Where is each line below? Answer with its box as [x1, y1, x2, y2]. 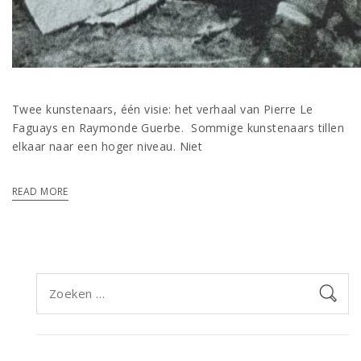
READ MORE [12, 184, 68, 198]
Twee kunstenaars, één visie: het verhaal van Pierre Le [12, 101, 313, 117]
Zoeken [35, 273, 79, 290]
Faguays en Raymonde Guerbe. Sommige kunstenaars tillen [12, 119, 345, 135]
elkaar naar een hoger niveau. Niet [12, 138, 203, 154]
